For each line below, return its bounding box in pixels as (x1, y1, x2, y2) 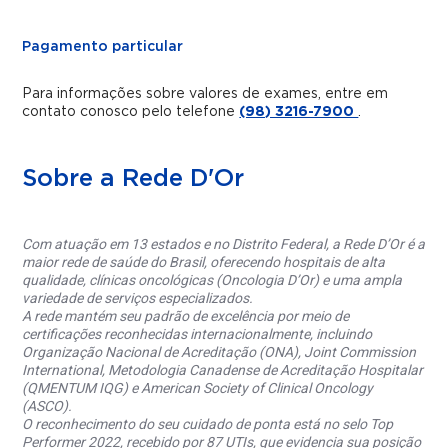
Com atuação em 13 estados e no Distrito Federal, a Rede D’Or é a (22, 236, 426, 253)
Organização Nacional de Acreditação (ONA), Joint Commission (22, 344, 417, 361)
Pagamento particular (22, 40, 184, 55)
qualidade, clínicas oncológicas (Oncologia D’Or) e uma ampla (22, 272, 403, 289)
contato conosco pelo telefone (22, 105, 240, 120)
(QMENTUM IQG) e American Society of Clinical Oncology (22, 380, 374, 397)
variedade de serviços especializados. (22, 290, 254, 307)
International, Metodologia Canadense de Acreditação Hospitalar (22, 362, 424, 379)
